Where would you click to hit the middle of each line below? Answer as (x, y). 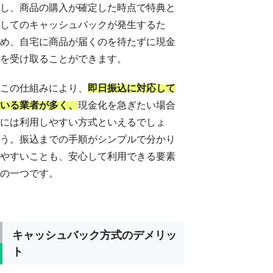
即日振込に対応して (132, 88)
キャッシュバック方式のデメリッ (94, 234)
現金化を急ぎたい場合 (127, 105)
